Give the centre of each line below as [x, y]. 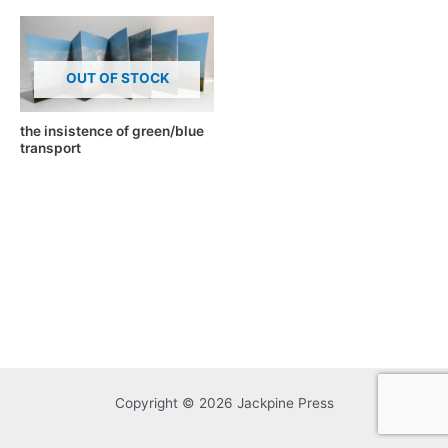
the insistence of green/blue [112, 131]
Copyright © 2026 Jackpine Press [224, 402]
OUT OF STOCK [117, 77]
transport [50, 148]
